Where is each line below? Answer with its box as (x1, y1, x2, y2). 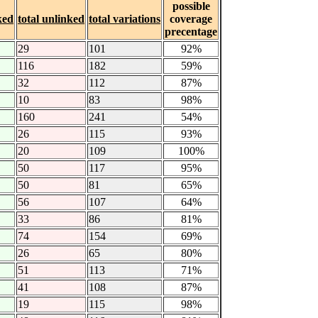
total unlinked (18, 13, 84, 26)
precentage (165, 26, 217, 38)
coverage (170, 13, 212, 26)
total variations (89, 13, 160, 26)
